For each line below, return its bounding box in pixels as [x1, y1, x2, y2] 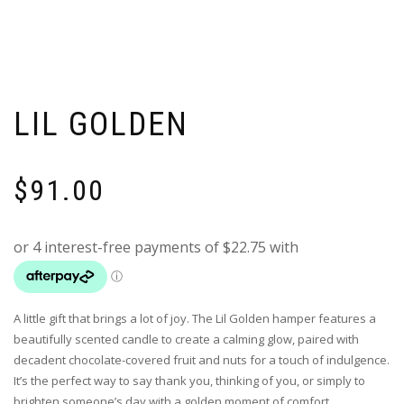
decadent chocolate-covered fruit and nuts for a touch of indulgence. [14, 351, 390, 368]
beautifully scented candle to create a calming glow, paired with [14, 330, 359, 347]
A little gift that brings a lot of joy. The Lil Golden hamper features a [14, 309, 376, 326]
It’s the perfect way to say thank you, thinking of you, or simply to [14, 372, 365, 389]
